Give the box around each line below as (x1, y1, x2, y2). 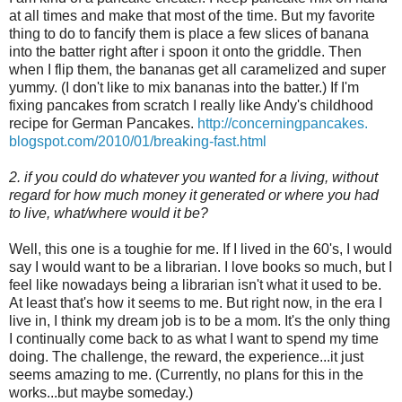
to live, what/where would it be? (9, 205, 208, 222)
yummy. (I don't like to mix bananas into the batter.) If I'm (9, 80, 359, 96)
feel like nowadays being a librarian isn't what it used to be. (9, 277, 381, 293)
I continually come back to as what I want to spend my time (9, 331, 379, 347)
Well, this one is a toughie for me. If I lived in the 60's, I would (9, 241, 392, 258)
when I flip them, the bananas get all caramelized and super (9, 62, 386, 78)
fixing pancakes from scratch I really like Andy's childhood (9, 98, 373, 114)
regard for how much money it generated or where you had (9, 188, 379, 204)
